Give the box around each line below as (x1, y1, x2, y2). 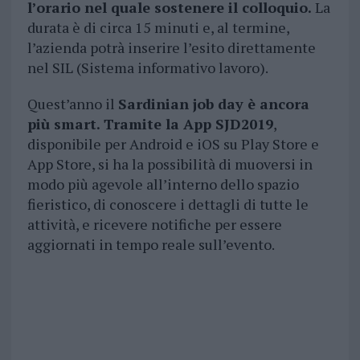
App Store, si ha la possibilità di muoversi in (27, 154, 313, 174)
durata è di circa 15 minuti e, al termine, (27, 18, 289, 38)
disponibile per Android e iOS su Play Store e (27, 134, 319, 154)
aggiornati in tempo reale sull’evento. (27, 235, 275, 255)
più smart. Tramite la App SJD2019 (27, 114, 273, 134)
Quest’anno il (27, 94, 118, 114)
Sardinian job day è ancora (117, 94, 309, 114)
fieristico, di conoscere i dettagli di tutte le (27, 194, 309, 215)
